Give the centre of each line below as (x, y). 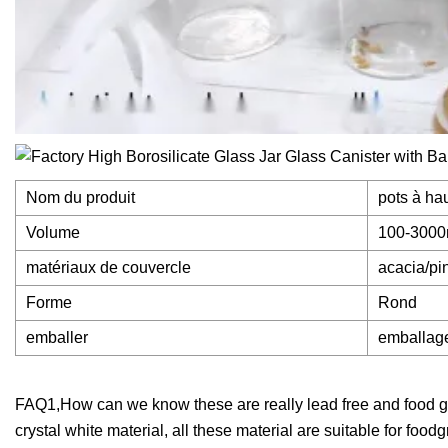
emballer (57, 338)
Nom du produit (80, 198)
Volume (53, 233)
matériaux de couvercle (108, 268)
